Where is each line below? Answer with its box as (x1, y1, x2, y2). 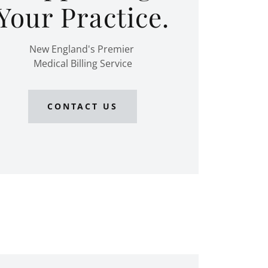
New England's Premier (29, 42, 136, 56)
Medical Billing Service (33, 56, 132, 70)
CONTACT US (47, 100, 118, 112)
